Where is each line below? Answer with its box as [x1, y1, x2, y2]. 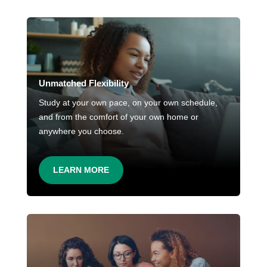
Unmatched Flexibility [38, 78, 129, 89]
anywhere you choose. [38, 126, 124, 136]
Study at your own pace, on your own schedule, [38, 98, 218, 108]
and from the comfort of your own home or [38, 112, 198, 122]
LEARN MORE [52, 165, 109, 175]
